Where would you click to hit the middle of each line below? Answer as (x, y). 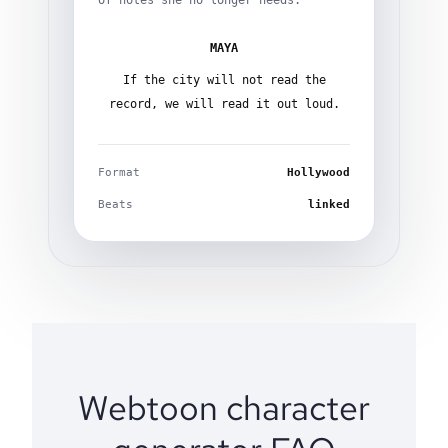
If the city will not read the (224, 80)
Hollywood (318, 172)
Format (119, 172)
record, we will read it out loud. (224, 104)
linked (329, 204)
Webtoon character (224, 407)
